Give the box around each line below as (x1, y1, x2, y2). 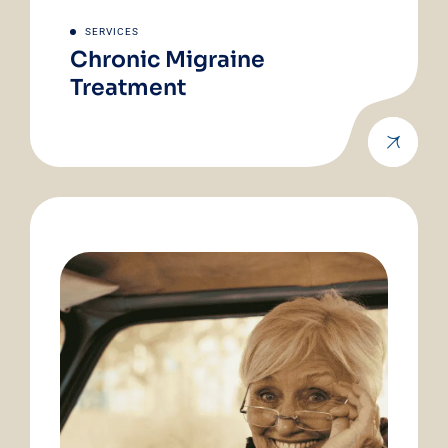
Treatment (70, 74, 186, 102)
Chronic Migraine (70, 46, 265, 74)
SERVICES (85, 26, 139, 38)
